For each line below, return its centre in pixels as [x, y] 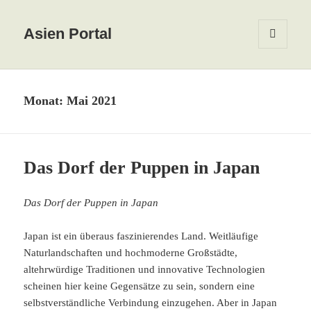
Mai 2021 [92, 101]
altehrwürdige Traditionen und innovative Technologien [145, 270]
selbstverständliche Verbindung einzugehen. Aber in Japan [151, 303]
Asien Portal [68, 34]
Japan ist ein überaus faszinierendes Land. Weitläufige [141, 236]
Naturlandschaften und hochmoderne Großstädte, [131, 253]
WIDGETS [278, 73]
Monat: [45, 101]
